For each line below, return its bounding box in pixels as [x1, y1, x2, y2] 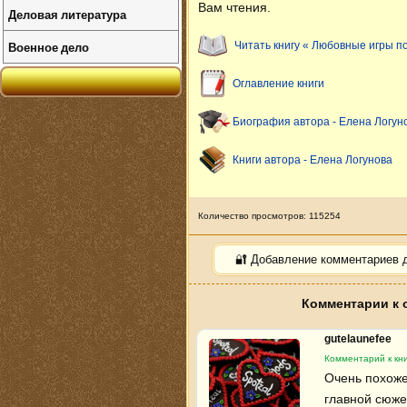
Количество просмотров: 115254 [198, 211, 341, 221]
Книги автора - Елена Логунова [233, 154, 392, 166]
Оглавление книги [233, 77, 324, 90]
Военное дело [8, 38, 89, 55]
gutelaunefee [324, 333, 394, 345]
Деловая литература [8, 5, 126, 23]
